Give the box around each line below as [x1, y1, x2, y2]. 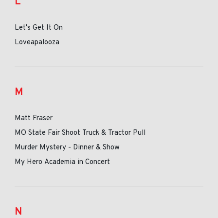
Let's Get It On [15, 23, 63, 33]
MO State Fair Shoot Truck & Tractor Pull [15, 128, 145, 138]
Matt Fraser [15, 114, 53, 123]
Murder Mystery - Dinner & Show [15, 143, 120, 152]
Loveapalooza [15, 38, 59, 47]
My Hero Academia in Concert [15, 158, 110, 167]
